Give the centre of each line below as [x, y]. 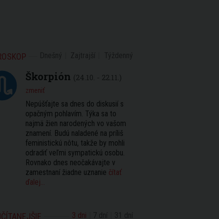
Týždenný [119, 55]
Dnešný [51, 55]
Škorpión [48, 76]
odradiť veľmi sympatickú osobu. [75, 153]
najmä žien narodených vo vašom [76, 123]
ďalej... [35, 182]
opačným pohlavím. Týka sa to [71, 114]
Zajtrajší [83, 55]
